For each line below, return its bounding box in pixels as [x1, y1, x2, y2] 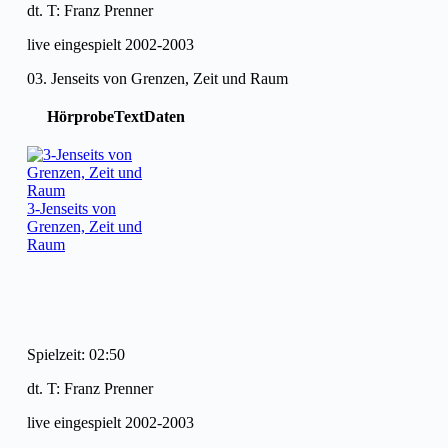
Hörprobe [47, 107, 114, 125]
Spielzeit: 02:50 [27, 345, 125, 363]
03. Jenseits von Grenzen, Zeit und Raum [27, 69, 288, 87]
